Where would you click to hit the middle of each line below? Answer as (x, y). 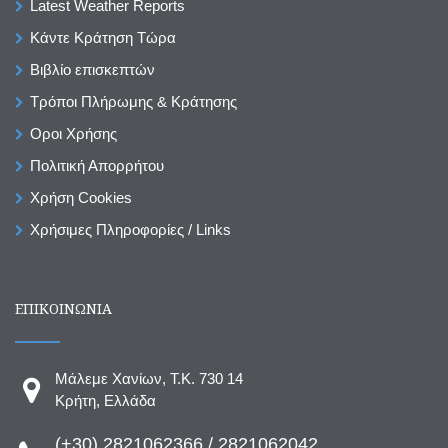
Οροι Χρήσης (73, 133)
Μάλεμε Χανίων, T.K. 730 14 (149, 378)
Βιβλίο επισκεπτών (92, 69)
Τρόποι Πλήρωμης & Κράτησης (133, 101)
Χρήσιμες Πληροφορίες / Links (130, 229)
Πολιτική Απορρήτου (97, 165)
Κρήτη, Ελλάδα (105, 400)
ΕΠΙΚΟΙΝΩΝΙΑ (63, 308)
